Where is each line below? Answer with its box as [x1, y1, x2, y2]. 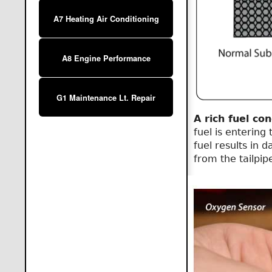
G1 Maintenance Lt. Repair [56, 92, 156, 104]
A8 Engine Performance [61, 53, 151, 64]
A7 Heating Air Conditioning [53, 13, 159, 25]
